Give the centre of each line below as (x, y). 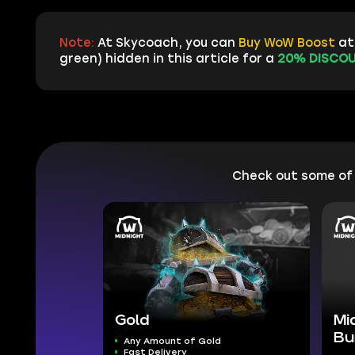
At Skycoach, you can (168, 43)
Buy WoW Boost (286, 43)
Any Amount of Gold (173, 341)
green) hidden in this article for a (168, 59)
